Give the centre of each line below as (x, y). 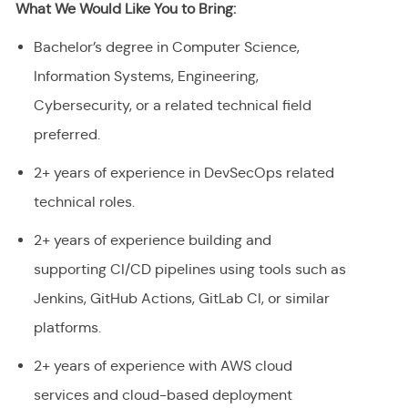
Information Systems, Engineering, (146, 76)
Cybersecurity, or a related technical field (172, 106)
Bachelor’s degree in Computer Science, (166, 47)
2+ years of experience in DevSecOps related (184, 173)
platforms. (67, 328)
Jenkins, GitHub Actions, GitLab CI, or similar (181, 299)
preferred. (66, 135)
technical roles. (84, 202)
